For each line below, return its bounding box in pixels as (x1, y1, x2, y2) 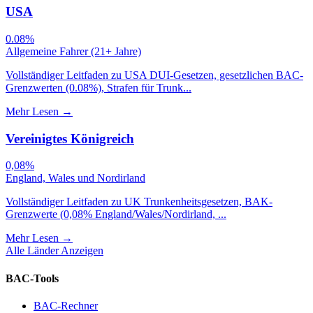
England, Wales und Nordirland (6, 172, 145, 184)
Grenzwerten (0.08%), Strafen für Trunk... (6, 81, 191, 94)
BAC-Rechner (34, 299, 98, 312)
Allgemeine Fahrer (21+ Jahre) (6, 45, 141, 57)
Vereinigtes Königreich (6, 131, 134, 146)
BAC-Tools (6, 272, 59, 284)
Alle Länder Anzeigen (6, 245, 103, 257)
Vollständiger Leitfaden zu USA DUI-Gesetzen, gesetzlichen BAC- (6, 68, 303, 81)
